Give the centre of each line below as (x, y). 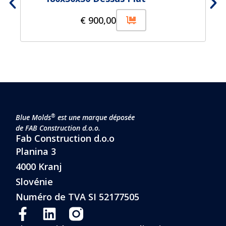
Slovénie (35, 181)
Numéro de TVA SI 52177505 (78, 196)
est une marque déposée (95, 117)
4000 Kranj (39, 166)
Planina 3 (36, 151)
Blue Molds (34, 117)
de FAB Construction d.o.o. (58, 128)
